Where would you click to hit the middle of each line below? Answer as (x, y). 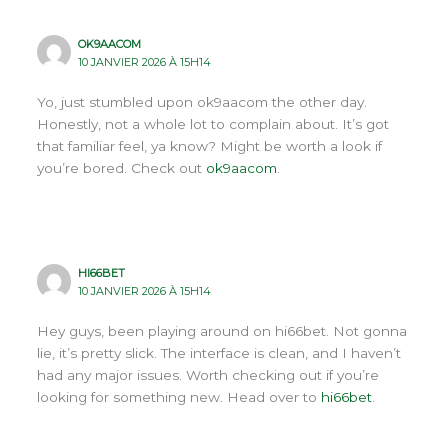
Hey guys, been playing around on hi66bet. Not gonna (221, 331)
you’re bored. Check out (121, 167)
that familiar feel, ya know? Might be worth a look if (209, 145)
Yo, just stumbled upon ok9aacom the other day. (201, 101)
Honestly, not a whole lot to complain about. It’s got (212, 123)
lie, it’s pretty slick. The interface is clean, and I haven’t (218, 353)
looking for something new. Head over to (178, 397)
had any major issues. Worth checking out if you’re (207, 375)
